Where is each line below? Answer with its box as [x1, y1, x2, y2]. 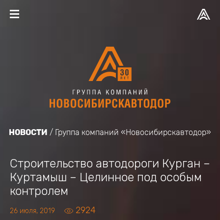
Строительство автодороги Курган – [10, 157, 210, 170]
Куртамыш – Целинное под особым [10, 170, 202, 184]
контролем [10, 184, 68, 198]
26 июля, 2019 [10, 207, 55, 215]
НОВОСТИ [9, 128, 48, 137]
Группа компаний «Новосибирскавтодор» [55, 128, 211, 137]
